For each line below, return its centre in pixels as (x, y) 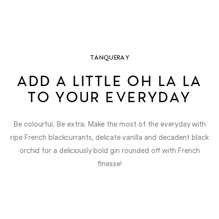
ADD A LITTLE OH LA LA (109, 81)
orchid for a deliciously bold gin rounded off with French (109, 150)
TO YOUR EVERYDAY (109, 97)
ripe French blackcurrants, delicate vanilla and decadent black (109, 137)
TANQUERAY (109, 57)
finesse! (109, 163)
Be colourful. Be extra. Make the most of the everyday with (109, 124)
